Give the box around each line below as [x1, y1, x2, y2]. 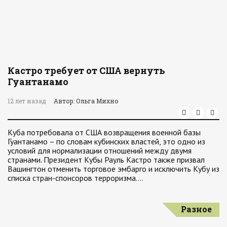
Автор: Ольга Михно [54, 97, 119, 105]
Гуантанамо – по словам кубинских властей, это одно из [8, 136, 205, 146]
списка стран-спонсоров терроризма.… [8, 173, 143, 183]
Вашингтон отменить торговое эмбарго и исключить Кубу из [8, 164, 219, 174]
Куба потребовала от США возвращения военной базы [8, 127, 201, 137]
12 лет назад [8, 97, 46, 105]
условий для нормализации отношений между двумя [8, 145, 192, 156]
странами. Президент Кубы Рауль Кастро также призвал [8, 155, 205, 165]
